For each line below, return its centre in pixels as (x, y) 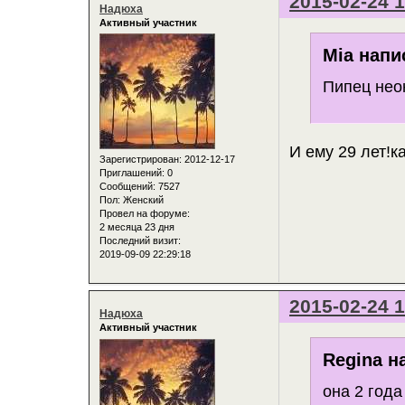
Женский (142, 200)
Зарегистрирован (139, 160)
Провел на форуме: (145, 214)
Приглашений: (132, 173)
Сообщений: (127, 187)
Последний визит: (140, 241)
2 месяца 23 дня (137, 227)
